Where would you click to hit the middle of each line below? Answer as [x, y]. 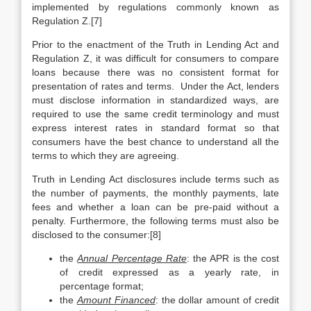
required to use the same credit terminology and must [155, 114]
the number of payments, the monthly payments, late [155, 193]
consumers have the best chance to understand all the [155, 142]
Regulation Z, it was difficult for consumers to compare [155, 58]
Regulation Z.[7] [67, 21]
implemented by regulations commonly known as [155, 7]
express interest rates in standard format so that [155, 128]
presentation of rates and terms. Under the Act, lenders [155, 86]
